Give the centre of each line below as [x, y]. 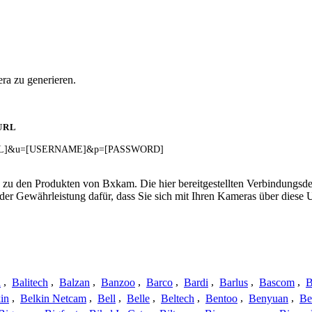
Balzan [75, 282]
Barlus [234, 282]
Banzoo [118, 282]
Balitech [30, 282]
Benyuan [268, 298]
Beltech [178, 298]
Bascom [277, 282]
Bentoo [221, 298]
